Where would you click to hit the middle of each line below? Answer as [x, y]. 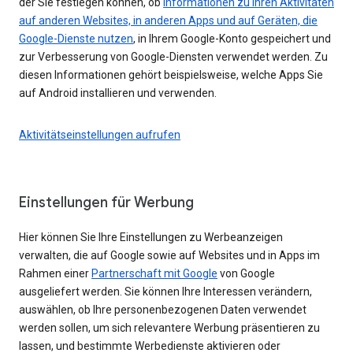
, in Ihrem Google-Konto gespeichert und [232, 38]
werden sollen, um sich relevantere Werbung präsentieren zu [169, 327]
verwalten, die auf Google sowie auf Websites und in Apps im [169, 255]
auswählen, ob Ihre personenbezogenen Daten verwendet [163, 309]
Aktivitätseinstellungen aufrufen [100, 134]
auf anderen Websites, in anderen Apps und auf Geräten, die [168, 20]
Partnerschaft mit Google [154, 273]
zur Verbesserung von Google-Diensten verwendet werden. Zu [173, 56]
